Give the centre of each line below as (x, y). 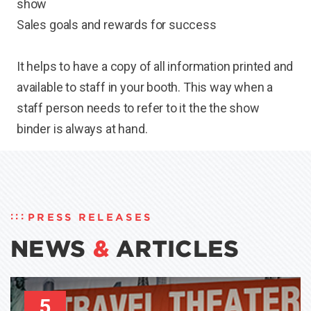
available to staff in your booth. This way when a (145, 87)
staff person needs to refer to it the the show (138, 108)
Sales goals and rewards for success (117, 25)
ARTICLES (174, 249)
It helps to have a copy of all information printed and (155, 67)
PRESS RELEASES (90, 218)
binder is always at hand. (82, 129)
